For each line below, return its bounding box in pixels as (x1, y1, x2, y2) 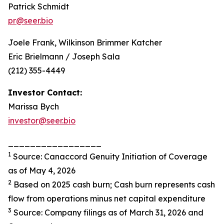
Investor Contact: (8, 87, 82, 97)
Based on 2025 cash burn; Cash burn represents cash (11, 179, 215, 189)
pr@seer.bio (8, 15, 53, 25)
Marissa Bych (8, 101, 59, 111)
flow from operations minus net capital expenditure (8, 193, 205, 203)
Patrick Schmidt (8, 1, 69, 11)
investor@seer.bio (8, 115, 75, 125)
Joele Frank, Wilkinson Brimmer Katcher (8, 37, 162, 47)
